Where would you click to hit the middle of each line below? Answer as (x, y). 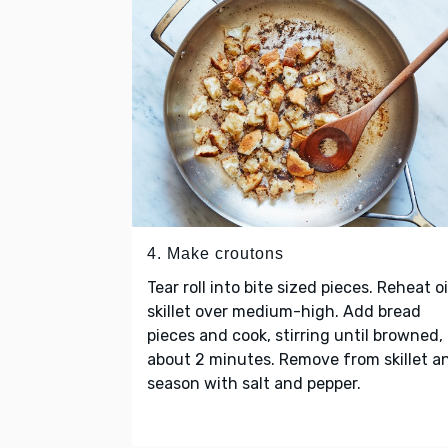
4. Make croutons (215, 254)
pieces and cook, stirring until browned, (295, 336)
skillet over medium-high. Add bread (284, 312)
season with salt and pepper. (256, 384)
